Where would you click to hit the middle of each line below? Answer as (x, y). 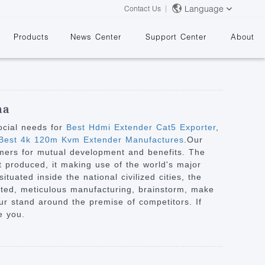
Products (31, 37)
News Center (96, 37)
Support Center (176, 37)
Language (204, 9)
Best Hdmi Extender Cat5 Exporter (141, 127)
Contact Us (143, 9)
